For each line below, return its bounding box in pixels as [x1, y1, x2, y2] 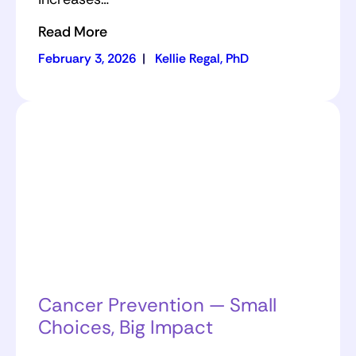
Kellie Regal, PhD [155, 49, 249, 67]
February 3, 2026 [38, 49, 136, 67]
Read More [38, 21, 107, 41]
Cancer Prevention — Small [38, 292, 277, 318]
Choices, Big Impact [38, 315, 213, 340]
